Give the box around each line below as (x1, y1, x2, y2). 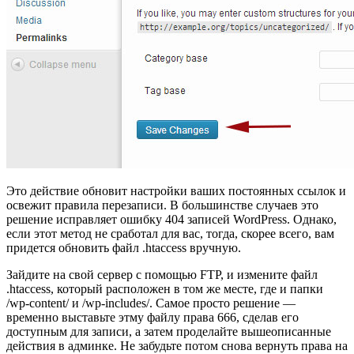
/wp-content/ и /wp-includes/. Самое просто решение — (6, 296, 296, 311)
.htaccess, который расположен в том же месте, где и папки (6, 282, 323, 296)
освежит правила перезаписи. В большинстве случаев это (6, 198, 318, 213)
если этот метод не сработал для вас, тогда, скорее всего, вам (6, 227, 334, 241)
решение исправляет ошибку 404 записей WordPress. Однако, (6, 213, 337, 227)
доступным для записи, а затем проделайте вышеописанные (6, 325, 331, 339)
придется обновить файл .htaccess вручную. (6, 241, 241, 255)
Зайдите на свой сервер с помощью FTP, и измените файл (6, 268, 318, 282)
